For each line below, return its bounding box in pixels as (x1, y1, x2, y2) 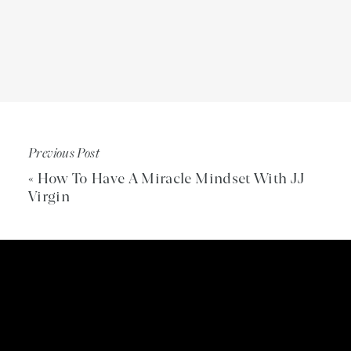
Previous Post (28, 143, 100, 161)
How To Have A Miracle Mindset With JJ (37, 171, 306, 186)
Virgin (28, 189, 71, 204)
